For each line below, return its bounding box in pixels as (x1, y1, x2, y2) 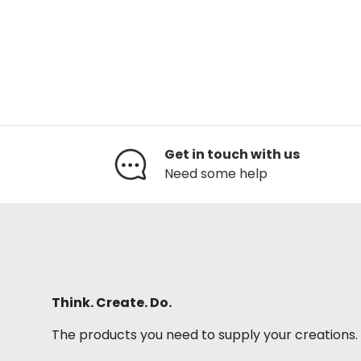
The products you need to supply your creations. (52, 326, 358, 345)
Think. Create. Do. (52, 293, 172, 313)
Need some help (164, 164, 268, 184)
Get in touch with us (164, 145, 300, 164)
